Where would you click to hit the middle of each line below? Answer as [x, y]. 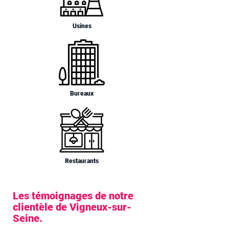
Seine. [28, 218]
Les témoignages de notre [73, 196]
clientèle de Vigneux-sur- [72, 207]
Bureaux [82, 94]
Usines [82, 26]
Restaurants [82, 161]
